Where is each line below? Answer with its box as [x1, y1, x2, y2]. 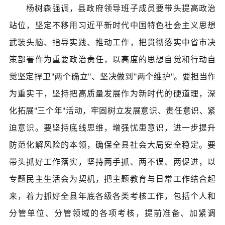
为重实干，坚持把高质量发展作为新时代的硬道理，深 [9, 88, 216, 98]
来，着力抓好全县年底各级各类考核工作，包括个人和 [9, 190, 216, 201]
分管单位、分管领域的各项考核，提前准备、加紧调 [9, 207, 216, 218]
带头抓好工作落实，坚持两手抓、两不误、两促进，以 [9, 156, 216, 167]
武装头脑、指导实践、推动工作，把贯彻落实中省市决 [9, 37, 216, 47]
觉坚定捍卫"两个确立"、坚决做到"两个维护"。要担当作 [9, 71, 216, 81]
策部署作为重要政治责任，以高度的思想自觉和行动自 [9, 54, 216, 64]
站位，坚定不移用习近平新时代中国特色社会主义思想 [9, 20, 216, 30]
